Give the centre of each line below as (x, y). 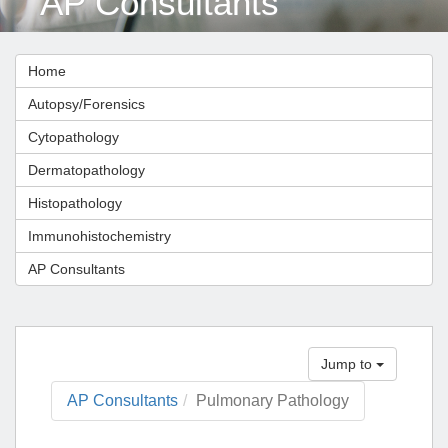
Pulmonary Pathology (272, 400)
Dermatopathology (86, 170)
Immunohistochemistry (99, 236)
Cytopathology (73, 137)
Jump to (348, 364)
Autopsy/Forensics (86, 104)
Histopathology (75, 203)
